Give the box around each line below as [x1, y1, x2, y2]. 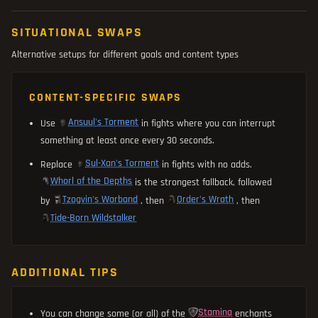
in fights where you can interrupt [141, 116, 275, 130]
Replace [40, 158, 75, 171]
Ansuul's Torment [68, 115, 138, 128]
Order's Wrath [177, 193, 234, 207]
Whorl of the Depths [50, 175, 132, 188]
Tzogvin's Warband [62, 193, 138, 207]
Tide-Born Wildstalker [50, 212, 136, 225]
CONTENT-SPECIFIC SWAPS [29, 89, 182, 105]
